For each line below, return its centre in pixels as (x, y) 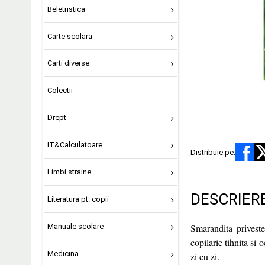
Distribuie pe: (213, 152)
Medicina (63, 253)
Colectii (60, 91)
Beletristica (66, 9)
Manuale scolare (75, 226)
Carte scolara (70, 36)
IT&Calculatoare (75, 145)
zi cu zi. (205, 257)
